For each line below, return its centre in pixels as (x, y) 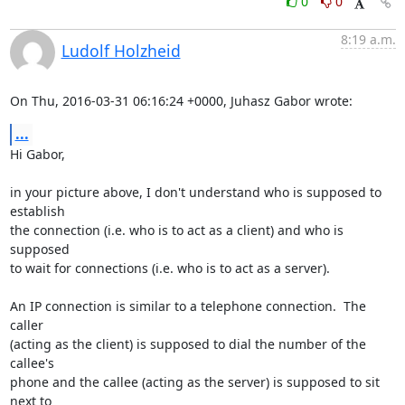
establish (37, 211)
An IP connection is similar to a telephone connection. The (188, 306)
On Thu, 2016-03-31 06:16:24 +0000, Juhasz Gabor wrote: (181, 101)
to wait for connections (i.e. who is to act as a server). (170, 268)
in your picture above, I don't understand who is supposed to (195, 192)
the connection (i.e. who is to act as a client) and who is (176, 230)
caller (26, 325)
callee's (32, 363)
